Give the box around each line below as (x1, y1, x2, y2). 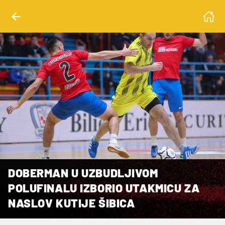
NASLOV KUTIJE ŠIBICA (8, 195, 135, 210)
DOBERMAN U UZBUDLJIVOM (8, 165, 158, 180)
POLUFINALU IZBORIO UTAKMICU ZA (8, 180, 200, 195)
